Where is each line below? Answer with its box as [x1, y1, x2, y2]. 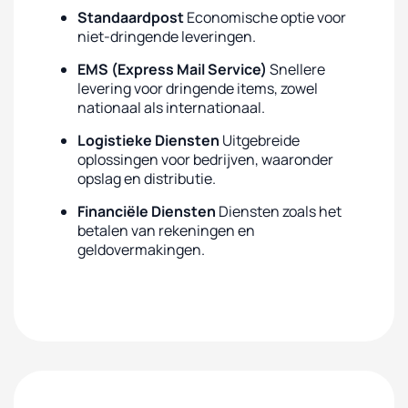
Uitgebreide [219, 130, 300, 150]
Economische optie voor [184, 7, 346, 27]
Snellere [267, 59, 325, 79]
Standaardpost [77, 7, 184, 27]
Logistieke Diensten [77, 130, 219, 150]
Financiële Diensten [77, 201, 216, 221]
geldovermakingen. [77, 240, 205, 260]
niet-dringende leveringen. [77, 26, 256, 46]
